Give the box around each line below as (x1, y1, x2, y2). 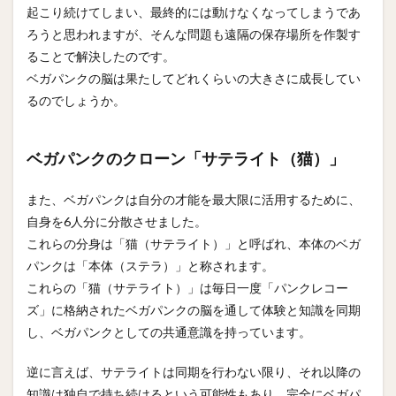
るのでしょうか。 (27, 92, 126, 108)
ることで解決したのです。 (27, 48, 175, 64)
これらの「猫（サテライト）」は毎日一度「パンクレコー (27, 279, 348, 295)
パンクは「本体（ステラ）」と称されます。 (27, 257, 274, 273)
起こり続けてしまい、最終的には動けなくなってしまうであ (27, 4, 361, 19)
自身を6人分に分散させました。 (27, 213, 207, 229)
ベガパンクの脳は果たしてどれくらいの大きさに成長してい (27, 70, 361, 86)
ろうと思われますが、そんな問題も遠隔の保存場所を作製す (27, 26, 361, 42)
